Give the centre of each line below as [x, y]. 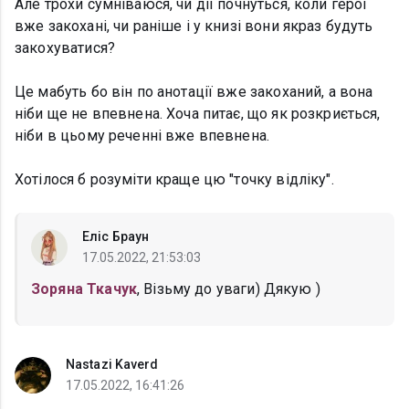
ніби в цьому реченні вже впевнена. [142, 136]
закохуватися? [65, 48]
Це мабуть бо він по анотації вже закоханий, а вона [194, 92]
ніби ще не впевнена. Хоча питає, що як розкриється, [198, 114]
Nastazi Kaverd [112, 365]
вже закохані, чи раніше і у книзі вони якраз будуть [194, 26]
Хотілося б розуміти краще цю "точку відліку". [174, 180]
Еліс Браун [115, 237]
